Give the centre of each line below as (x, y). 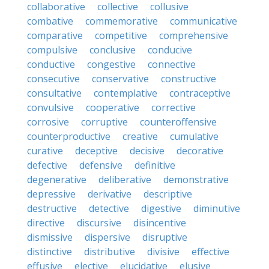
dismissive (50, 237)
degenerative (57, 180)
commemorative (122, 21)
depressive (51, 194)
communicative (204, 21)
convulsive (50, 107)
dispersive (107, 237)
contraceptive (200, 93)
